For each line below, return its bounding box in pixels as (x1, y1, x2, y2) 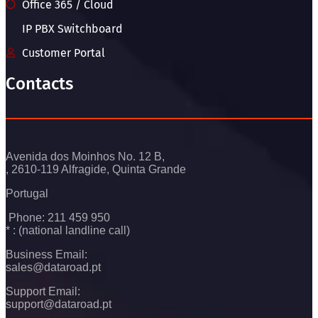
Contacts (6, 73, 73, 94)
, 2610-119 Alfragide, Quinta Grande (6, 163, 186, 175)
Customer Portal (21, 45, 105, 60)
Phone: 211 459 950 (6, 211, 110, 224)
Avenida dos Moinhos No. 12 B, (6, 150, 165, 163)
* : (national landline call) (6, 224, 130, 236)
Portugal (6, 187, 48, 199)
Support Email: (6, 285, 80, 297)
